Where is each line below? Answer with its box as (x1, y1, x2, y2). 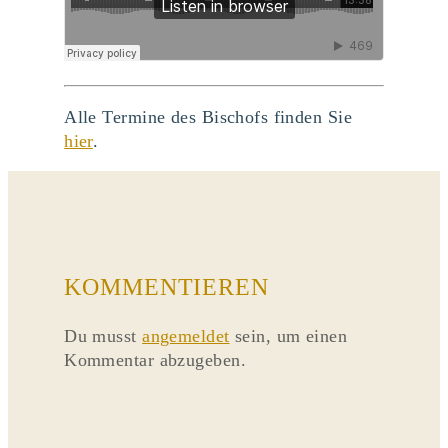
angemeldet (142, 326, 230, 347)
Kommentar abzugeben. (64, 350, 246, 371)
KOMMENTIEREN (64, 273, 269, 301)
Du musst (64, 326, 143, 347)
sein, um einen (229, 326, 348, 347)
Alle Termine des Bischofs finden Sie (64, 106, 352, 127)
